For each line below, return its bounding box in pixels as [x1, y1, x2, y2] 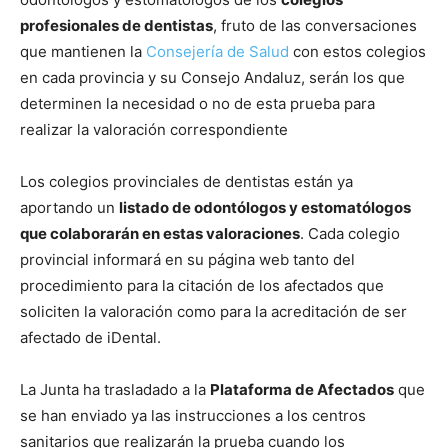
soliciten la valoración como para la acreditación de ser [20, 301, 407, 321]
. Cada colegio [300, 223, 400, 243]
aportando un [20, 197, 119, 217]
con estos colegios [289, 41, 426, 61]
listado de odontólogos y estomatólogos [119, 197, 411, 217]
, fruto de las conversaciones [213, 15, 417, 35]
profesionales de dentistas [20, 15, 213, 35]
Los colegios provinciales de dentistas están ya [20, 171, 353, 191]
